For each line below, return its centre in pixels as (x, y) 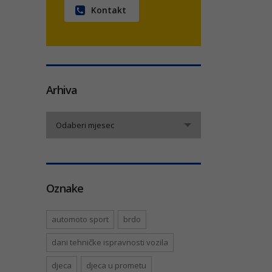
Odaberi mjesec (85, 125)
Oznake (65, 189)
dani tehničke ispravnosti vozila (110, 243)
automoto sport (80, 219)
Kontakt (109, 10)
